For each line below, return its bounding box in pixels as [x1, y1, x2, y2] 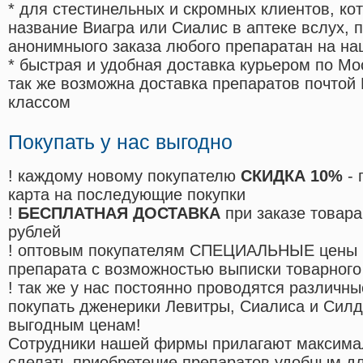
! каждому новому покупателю [8, 167, 241, 186]
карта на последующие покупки [8, 186, 246, 204]
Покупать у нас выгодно [8, 130, 233, 154]
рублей [8, 223, 61, 241]
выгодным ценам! [8, 316, 141, 335]
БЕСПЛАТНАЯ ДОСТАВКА [18, 204, 220, 223]
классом [8, 93, 70, 112]
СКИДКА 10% [241, 167, 343, 186]
